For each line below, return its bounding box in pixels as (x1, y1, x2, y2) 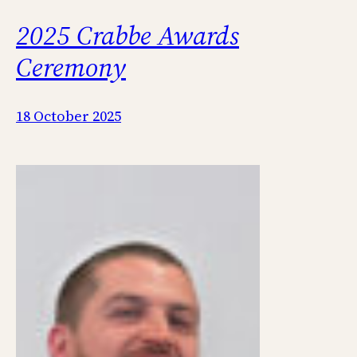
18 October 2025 (16, 105, 121, 126)
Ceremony (16, 48, 126, 85)
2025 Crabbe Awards (16, 16, 239, 53)
